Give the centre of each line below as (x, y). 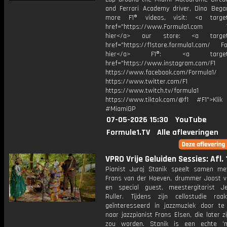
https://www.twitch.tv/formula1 (152, 91)
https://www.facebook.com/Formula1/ (161, 72)
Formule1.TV (128, 133)
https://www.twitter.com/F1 (146, 82)
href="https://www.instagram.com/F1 (160, 63)
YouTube (191, 120)
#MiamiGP (121, 109)
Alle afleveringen (188, 133)
